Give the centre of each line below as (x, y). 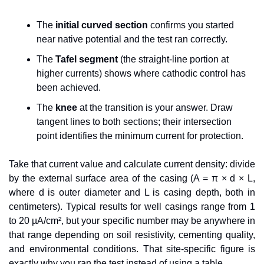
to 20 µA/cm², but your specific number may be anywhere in (132, 221)
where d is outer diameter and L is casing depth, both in (132, 193)
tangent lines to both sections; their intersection (134, 122)
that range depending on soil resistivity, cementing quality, (132, 235)
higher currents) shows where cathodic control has (141, 74)
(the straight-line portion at (173, 60)
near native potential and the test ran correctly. (132, 39)
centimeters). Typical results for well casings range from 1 (132, 207)
